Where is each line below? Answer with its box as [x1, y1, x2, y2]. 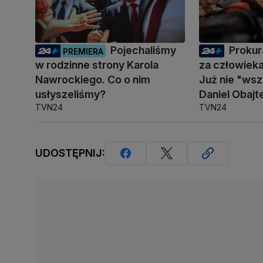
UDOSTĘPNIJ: [35, 147, 105, 160]
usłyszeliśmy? [35, 87, 106, 100]
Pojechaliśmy [110, 43, 176, 56]
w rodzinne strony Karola [35, 58, 159, 71]
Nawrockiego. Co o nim [35, 73, 150, 86]
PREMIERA [63, 46, 103, 56]
